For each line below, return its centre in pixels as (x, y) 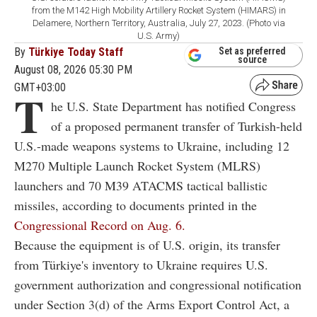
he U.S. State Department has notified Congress (173, 106)
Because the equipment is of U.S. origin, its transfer (147, 244)
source (252, 60)
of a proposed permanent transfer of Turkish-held (177, 126)
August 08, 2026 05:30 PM (73, 69)
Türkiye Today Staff (76, 52)
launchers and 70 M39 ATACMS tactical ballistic (141, 185)
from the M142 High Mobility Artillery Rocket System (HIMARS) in (158, 10)
